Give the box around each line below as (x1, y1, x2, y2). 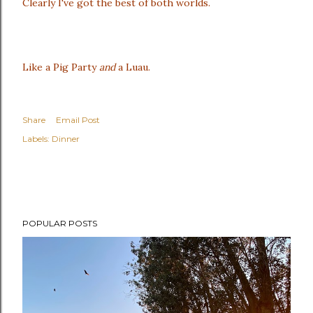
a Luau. (118, 61, 150, 73)
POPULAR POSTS (22, 218, 97, 228)
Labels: (22, 133, 50, 144)
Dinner (52, 133, 80, 144)
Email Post (56, 115, 100, 125)
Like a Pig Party (22, 61, 99, 73)
